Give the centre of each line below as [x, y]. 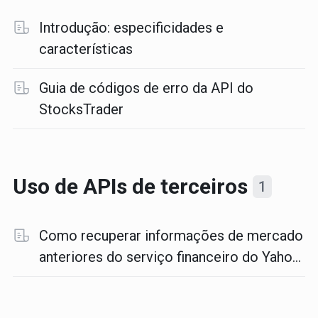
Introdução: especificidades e [131, 28]
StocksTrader [81, 109]
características [86, 49]
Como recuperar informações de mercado [171, 236]
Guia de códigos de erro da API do [146, 88]
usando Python [84, 278]
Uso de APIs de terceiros [132, 186]
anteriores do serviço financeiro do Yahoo [170, 257]
